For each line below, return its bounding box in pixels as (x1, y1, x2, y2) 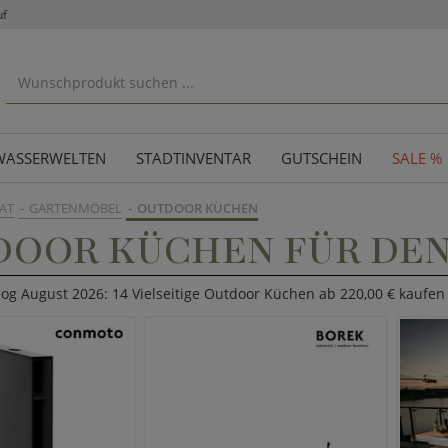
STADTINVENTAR (136, 148, 251, 169)
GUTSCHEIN (281, 148, 362, 169)
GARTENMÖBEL (29, 199, 122, 218)
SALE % (392, 148, 442, 169)
